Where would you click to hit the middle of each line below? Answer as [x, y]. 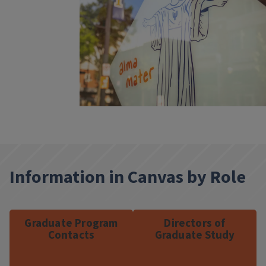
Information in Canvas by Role [128, 177]
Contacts [71, 235]
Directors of [195, 223]
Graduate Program [71, 223]
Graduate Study [195, 235]
